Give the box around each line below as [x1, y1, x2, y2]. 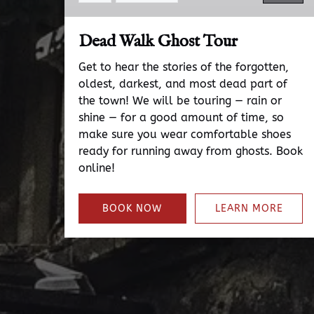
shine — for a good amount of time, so [78, 111, 284, 124]
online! [78, 161, 115, 175]
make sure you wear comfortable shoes [78, 128, 291, 141]
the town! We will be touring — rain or [78, 94, 282, 107]
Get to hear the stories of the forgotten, [78, 60, 289, 74]
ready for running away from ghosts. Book [78, 144, 303, 158]
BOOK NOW [102, 203, 163, 214]
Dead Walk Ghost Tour [78, 31, 238, 53]
